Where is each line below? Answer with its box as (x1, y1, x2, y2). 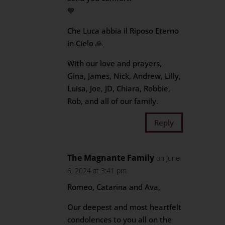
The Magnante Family (67, 152, 155, 163)
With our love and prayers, (67, 58, 162, 68)
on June (156, 153, 180, 163)
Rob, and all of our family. (67, 96, 159, 106)
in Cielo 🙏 (67, 38, 103, 48)
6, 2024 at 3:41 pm (67, 166, 127, 175)
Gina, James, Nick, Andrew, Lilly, (67, 71, 181, 81)
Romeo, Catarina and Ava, (67, 182, 161, 192)
